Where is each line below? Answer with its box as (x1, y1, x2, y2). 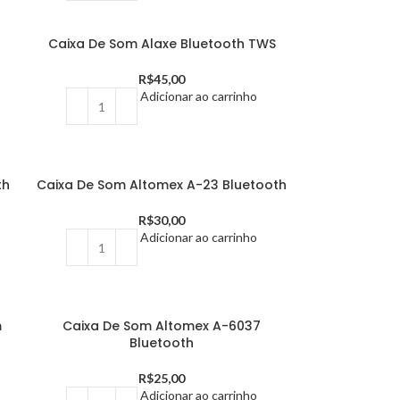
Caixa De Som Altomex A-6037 (62, 317, 262, 335)
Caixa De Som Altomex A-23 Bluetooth (37, 176, 287, 194)
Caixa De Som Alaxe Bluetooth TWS (47, 35, 276, 53)
